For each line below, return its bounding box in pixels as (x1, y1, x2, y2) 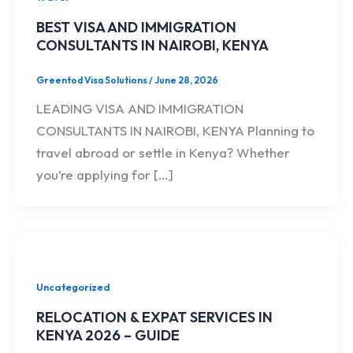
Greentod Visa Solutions (35, 73, 149, 86)
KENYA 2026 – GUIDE (35, 325, 180, 344)
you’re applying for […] (35, 165, 173, 183)
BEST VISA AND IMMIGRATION (35, 18, 236, 37)
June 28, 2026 (154, 73, 218, 86)
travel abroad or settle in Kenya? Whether (35, 143, 290, 161)
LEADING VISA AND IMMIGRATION (35, 99, 243, 117)
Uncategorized (35, 280, 110, 293)
